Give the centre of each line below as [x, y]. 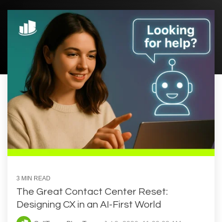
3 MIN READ [33, 178]
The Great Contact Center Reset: [92, 192]
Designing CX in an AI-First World [89, 204]
